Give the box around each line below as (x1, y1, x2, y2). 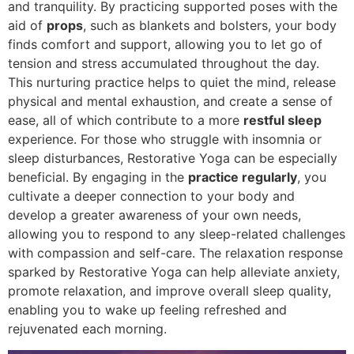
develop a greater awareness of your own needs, (8, 207, 301, 224)
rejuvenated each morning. (8, 321, 167, 337)
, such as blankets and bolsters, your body (83, 17, 337, 34)
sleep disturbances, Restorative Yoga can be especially (8, 150, 337, 167)
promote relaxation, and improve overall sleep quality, (8, 283, 331, 299)
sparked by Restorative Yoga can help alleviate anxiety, (8, 264, 340, 281)
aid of (8, 17, 47, 34)
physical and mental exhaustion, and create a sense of (8, 93, 333, 110)
